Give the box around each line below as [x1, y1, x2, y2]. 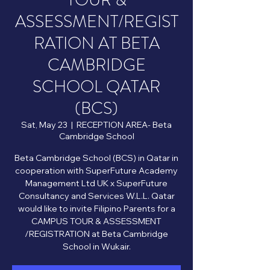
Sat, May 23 [21, 119, 67, 130]
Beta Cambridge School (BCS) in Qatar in [14, 152, 178, 163]
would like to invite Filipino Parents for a [17, 203, 175, 214]
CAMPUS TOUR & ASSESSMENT [31, 216, 162, 227]
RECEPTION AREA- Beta [77, 119, 172, 130]
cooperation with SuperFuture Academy [15, 165, 178, 176]
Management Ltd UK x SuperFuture [25, 178, 168, 189]
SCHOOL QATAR [33, 75, 160, 99]
